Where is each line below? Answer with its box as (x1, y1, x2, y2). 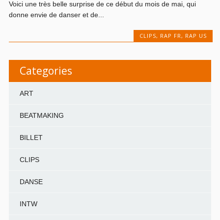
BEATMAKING (19, 111, 64, 119)
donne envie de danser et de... (9, 11, 105, 19)
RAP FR (160, 32, 181, 39)
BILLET (19, 133, 43, 141)
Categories (19, 63, 72, 78)
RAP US (185, 32, 207, 39)
